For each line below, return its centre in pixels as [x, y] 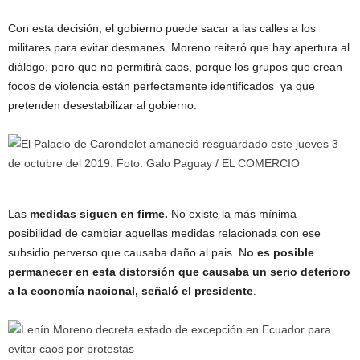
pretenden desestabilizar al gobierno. [102, 105]
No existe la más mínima [234, 213]
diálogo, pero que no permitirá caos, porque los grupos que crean [175, 66]
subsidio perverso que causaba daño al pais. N [127, 252]
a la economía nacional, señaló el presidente [131, 290]
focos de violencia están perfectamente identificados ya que [162, 86]
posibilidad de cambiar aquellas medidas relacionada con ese [164, 233]
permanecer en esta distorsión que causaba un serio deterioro [179, 271]
